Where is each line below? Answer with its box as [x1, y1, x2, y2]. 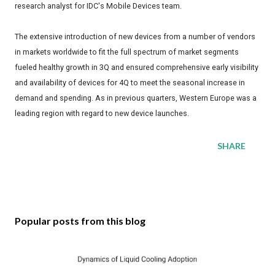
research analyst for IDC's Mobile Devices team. [15, 1, 182, 11]
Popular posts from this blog [15, 215, 145, 227]
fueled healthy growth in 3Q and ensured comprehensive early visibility [15, 63, 258, 72]
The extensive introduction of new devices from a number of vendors [15, 32, 255, 42]
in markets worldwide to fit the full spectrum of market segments [15, 47, 239, 57]
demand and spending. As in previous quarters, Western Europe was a [15, 93, 257, 103]
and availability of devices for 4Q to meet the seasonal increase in [15, 78, 245, 88]
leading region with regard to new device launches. [15, 109, 189, 118]
